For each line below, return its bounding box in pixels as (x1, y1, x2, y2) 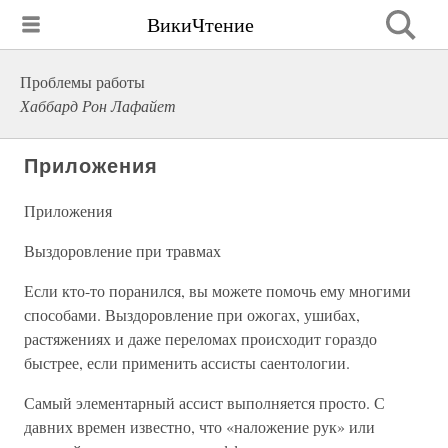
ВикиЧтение (147, 10, 254, 38)
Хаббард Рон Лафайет (20, 95, 176, 116)
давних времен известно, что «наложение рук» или (24, 416, 375, 437)
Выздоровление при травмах (24, 240, 221, 261)
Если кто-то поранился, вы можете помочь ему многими (24, 280, 411, 301)
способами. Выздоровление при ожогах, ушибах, (24, 304, 360, 325)
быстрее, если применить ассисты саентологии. (24, 352, 350, 373)
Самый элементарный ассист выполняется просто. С (24, 392, 385, 413)
